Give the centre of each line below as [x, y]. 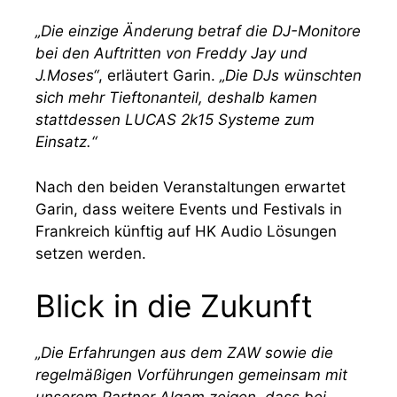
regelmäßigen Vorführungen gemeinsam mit [191, 375]
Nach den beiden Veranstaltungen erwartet [191, 187]
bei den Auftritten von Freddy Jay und [171, 53]
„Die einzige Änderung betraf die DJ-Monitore [198, 31]
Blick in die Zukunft [174, 306]
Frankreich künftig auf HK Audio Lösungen [186, 231]
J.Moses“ [67, 75]
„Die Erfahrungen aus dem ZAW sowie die [184, 353]
